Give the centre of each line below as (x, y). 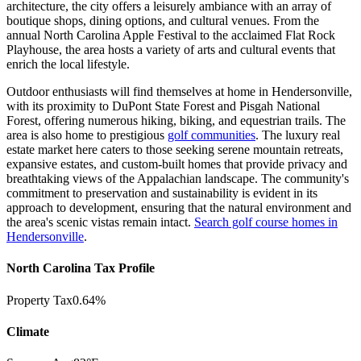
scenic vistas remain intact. (125, 222)
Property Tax (39, 300)
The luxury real (299, 135)
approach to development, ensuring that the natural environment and (179, 208)
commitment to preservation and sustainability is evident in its (162, 193)
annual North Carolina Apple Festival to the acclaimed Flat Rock (171, 35)
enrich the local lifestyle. (68, 64)
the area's (31, 222)
